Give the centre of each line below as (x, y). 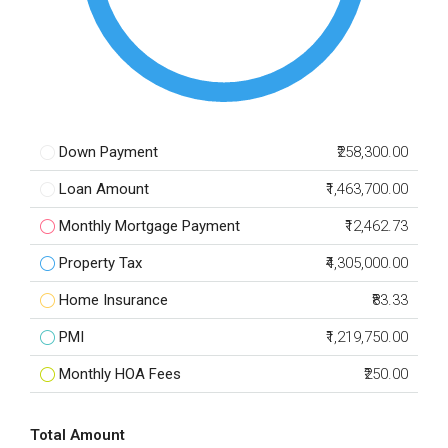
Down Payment (108, 152)
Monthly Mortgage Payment (149, 226)
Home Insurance (113, 300)
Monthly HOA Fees (120, 374)
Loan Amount (104, 189)
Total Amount (77, 435)
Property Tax (100, 263)
